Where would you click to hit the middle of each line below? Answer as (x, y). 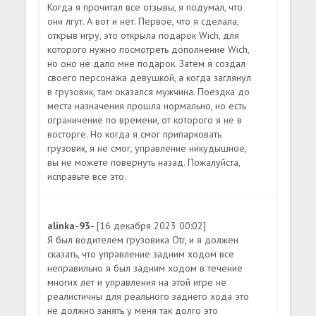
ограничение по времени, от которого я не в (145, 120)
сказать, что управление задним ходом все (141, 254)
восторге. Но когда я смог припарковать (135, 134)
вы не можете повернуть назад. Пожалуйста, (144, 162)
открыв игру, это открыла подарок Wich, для (144, 35)
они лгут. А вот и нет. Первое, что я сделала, (143, 21)
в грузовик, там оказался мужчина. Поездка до (149, 91)
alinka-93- (72, 225)
